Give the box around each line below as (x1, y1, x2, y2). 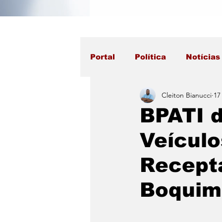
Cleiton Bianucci (162, 90, 212, 100)
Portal (90, 53, 115, 61)
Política (135, 53, 166, 61)
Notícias (186, 53, 220, 61)
